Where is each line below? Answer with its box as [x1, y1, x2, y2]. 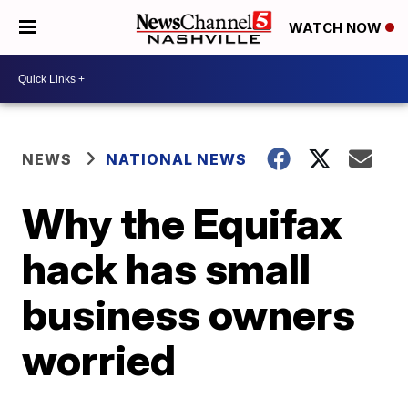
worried [22, 334, 177, 385]
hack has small [22, 243, 311, 294]
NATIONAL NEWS [106, 150, 248, 168]
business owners [22, 289, 356, 340]
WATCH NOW [289, 19, 385, 37]
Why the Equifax [22, 198, 343, 249]
